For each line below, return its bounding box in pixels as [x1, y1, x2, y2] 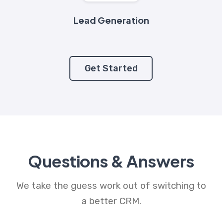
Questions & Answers [28, 151, 194, 171]
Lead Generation [73, 14, 149, 26]
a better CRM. [81, 195, 141, 207]
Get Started [84, 62, 138, 74]
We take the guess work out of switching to [16, 180, 206, 192]
